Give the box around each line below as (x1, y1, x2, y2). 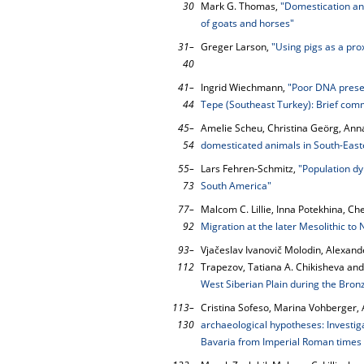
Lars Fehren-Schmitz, (201, 162, 298, 175)
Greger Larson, (201, 40, 271, 54)
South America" (201, 179, 271, 193)
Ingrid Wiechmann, (201, 80, 288, 94)
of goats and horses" (201, 16, 294, 30)
